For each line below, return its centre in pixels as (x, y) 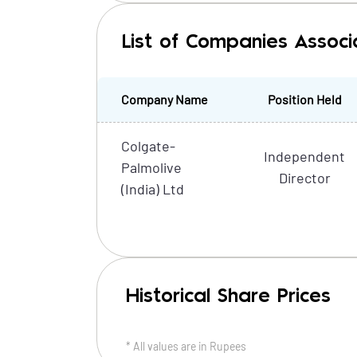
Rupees (228, 346)
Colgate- (148, 146)
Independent (304, 156)
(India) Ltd (153, 189)
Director (304, 178)
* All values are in (168, 346)
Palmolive (151, 167)
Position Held (304, 99)
